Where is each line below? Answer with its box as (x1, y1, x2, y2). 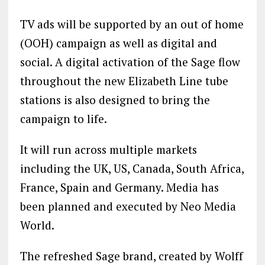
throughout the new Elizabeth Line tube (20, 73, 228, 89)
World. (20, 218, 54, 233)
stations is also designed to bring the (20, 92, 210, 108)
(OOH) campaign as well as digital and (20, 35, 217, 51)
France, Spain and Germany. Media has (20, 180, 219, 195)
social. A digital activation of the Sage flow (20, 54, 240, 70)
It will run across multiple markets (20, 142, 197, 157)
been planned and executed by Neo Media (20, 199, 236, 214)
